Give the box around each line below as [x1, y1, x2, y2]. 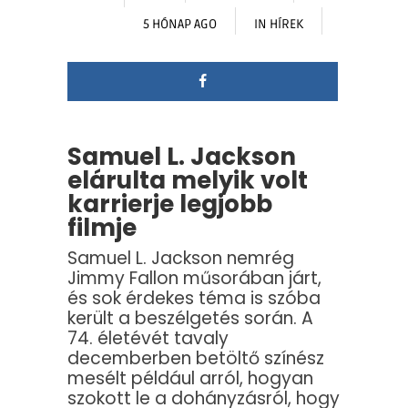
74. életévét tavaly [67, 326, 229, 352]
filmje [67, 211, 137, 245]
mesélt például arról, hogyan [67, 366, 313, 392]
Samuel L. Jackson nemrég [67, 246, 294, 271]
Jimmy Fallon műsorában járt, [67, 266, 321, 291]
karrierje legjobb [67, 188, 272, 221]
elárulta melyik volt [67, 164, 308, 198]
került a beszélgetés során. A [67, 306, 313, 331]
